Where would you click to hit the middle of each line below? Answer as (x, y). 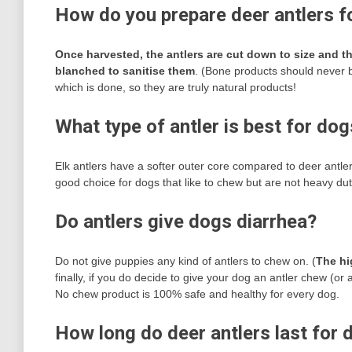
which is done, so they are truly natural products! (176, 87)
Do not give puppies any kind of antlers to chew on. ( (185, 260)
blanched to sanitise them (125, 70)
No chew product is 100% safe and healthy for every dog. (197, 293)
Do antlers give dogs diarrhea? (186, 221)
